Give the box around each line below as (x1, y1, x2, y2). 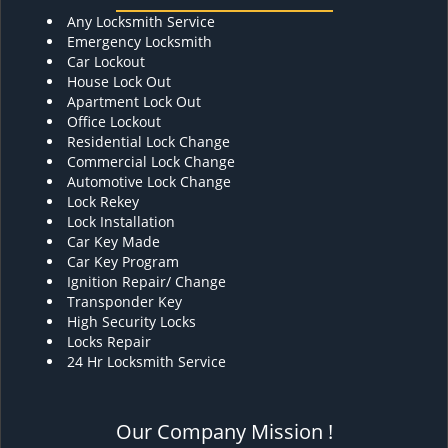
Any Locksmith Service (67, 12, 215, 31)
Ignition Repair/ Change (67, 272, 226, 291)
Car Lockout (67, 52, 145, 71)
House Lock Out (67, 72, 171, 91)
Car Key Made (67, 232, 160, 251)
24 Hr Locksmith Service (67, 352, 226, 371)
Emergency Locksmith (67, 32, 212, 51)
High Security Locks (67, 312, 196, 331)
